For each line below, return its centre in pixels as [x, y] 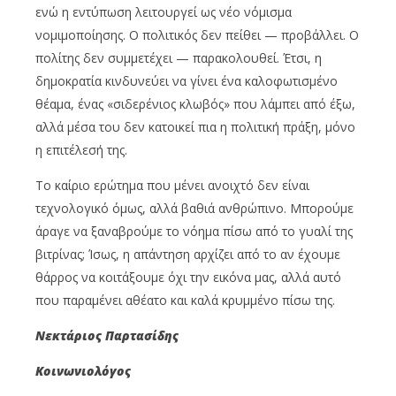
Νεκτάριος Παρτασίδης [107, 335]
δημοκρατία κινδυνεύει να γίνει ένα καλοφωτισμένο [187, 80]
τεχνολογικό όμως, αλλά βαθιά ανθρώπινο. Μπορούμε [194, 208]
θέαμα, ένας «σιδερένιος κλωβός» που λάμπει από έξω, [195, 103]
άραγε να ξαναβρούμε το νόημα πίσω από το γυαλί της [194, 231]
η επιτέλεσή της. [81, 149]
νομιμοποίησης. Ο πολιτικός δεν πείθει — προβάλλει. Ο [197, 34]
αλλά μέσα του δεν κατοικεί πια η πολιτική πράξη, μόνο [195, 126]
